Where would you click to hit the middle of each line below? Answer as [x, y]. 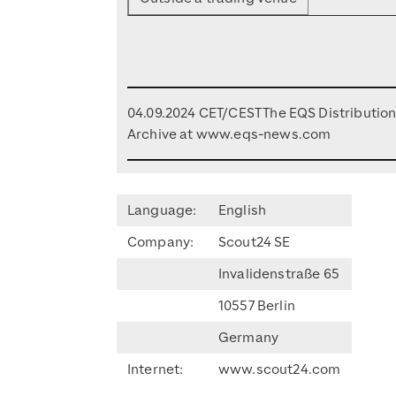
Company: [161, 242]
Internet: [156, 369]
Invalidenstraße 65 [279, 274]
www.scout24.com [280, 369]
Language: [162, 210]
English [243, 210]
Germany [249, 337]
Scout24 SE [255, 242]
